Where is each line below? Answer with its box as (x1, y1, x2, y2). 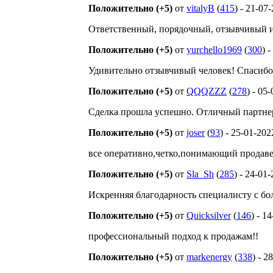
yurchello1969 (186, 44, 242, 55)
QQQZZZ (186, 86, 227, 96)
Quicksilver (186, 210, 231, 221)
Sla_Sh (186, 169, 214, 179)
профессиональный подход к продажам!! (88, 231, 258, 241)
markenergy (186, 252, 232, 262)
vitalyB (186, 3, 214, 13)
